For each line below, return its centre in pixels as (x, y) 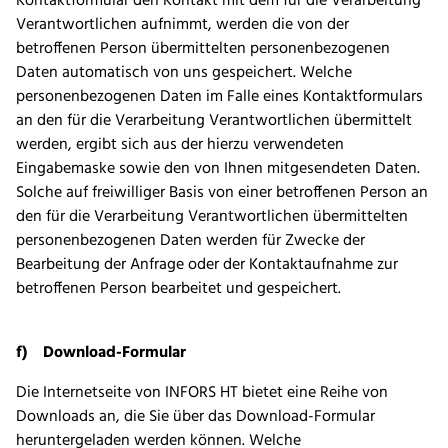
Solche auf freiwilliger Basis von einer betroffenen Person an (222, 193)
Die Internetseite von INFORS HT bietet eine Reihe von (202, 393)
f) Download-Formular (101, 353)
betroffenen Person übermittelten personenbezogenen (203, 49)
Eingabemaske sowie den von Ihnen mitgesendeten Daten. (218, 169)
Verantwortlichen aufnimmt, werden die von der (182, 25)
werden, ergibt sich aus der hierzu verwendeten (180, 145)
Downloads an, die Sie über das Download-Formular (195, 417)
